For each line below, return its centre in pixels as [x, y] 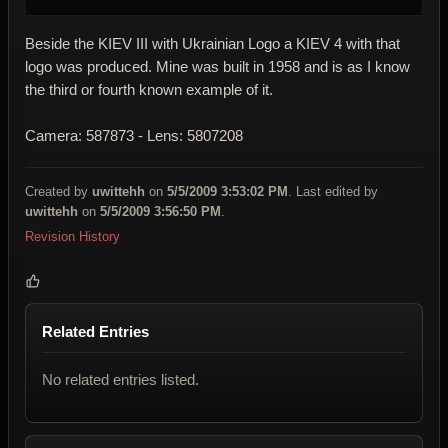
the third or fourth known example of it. [149, 90]
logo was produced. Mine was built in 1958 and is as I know [217, 67]
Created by [58, 192]
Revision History [72, 237]
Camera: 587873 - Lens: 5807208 [134, 136]
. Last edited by [333, 192]
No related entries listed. [120, 380]
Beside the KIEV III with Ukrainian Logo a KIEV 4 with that [212, 44]
